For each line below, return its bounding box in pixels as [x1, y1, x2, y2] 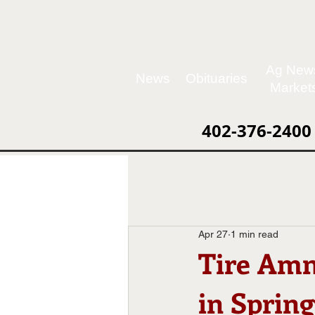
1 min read [231, 229, 278, 240]
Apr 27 [198, 229, 228, 240]
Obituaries [186, 71, 247, 86]
